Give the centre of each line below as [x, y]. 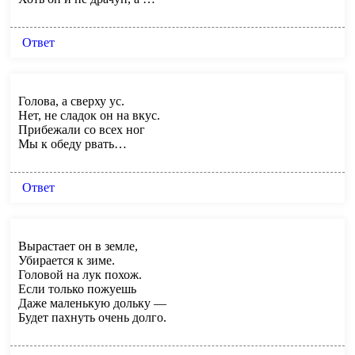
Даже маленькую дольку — [92, 303]
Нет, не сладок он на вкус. [89, 115]
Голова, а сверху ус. [71, 101]
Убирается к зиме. [67, 260]
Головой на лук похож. [80, 274]
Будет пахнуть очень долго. [92, 317]
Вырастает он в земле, [78, 246]
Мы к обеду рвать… [73, 143]
